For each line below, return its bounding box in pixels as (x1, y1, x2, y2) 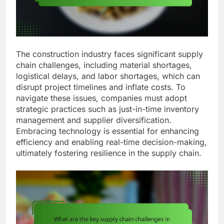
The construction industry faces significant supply (16, 49, 203, 59)
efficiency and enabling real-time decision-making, (16, 137, 207, 147)
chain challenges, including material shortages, (16, 60, 192, 70)
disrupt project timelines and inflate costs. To (16, 82, 185, 92)
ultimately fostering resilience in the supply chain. (16, 148, 201, 158)
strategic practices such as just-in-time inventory (16, 104, 199, 114)
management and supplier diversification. (16, 115, 171, 125)
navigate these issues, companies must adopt (16, 93, 187, 103)
